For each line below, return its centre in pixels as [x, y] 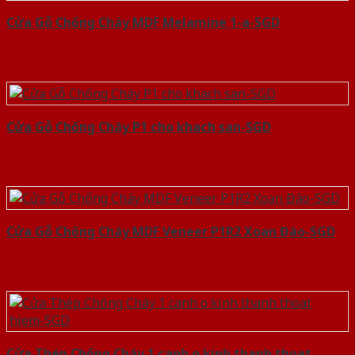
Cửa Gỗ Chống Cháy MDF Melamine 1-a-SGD [143, 23]
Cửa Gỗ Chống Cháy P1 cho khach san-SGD [139, 127]
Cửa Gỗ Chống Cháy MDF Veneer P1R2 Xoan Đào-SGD [171, 232]
